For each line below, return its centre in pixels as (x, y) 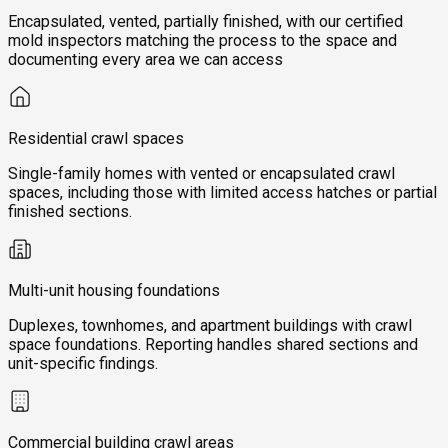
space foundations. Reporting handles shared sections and (213, 345)
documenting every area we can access (145, 60)
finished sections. (70, 212)
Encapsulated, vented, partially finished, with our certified (205, 22)
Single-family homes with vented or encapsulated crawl (201, 174)
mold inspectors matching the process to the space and (202, 41)
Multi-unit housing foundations (114, 291)
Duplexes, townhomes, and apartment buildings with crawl (210, 326)
